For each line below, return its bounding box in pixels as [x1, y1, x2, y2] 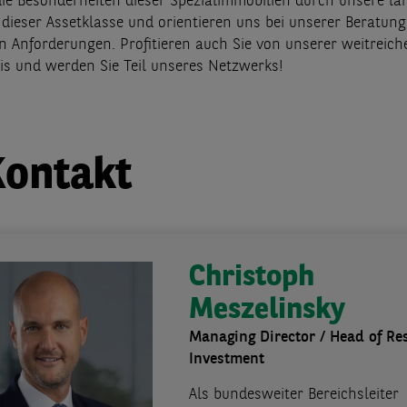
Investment [189, 352, 264, 368]
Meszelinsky [189, 296, 345, 326]
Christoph [189, 263, 314, 293]
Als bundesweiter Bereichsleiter [189, 387, 399, 403]
